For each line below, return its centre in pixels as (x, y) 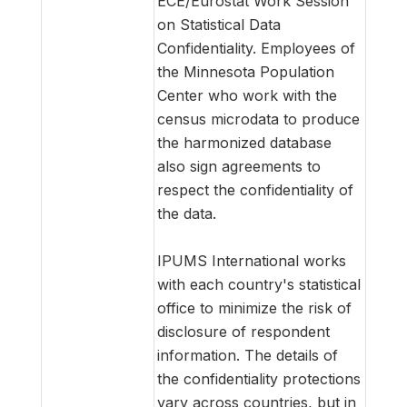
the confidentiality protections (259, 378)
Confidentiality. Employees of (256, 48)
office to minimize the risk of (254, 308)
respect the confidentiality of (255, 189)
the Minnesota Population (246, 71)
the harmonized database (244, 142)
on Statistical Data (219, 24)
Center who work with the (247, 95)
